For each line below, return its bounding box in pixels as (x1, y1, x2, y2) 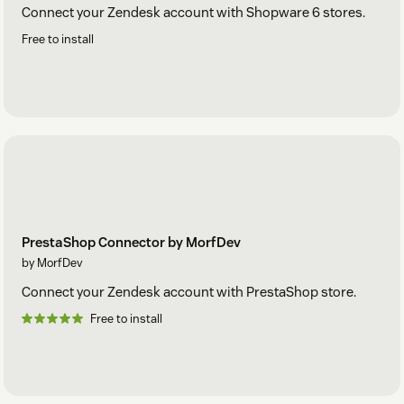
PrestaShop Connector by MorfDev (22, 233, 241, 251)
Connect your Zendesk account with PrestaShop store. (22, 282, 356, 300)
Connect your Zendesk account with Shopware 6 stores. (22, 4, 365, 22)
